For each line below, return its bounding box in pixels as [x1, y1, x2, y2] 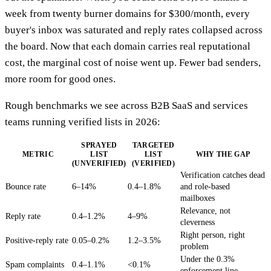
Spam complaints [5, 260, 64, 269]
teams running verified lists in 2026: [5, 116, 160, 128]
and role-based [180, 181, 230, 191]
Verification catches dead [180, 170, 265, 180]
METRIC [22, 149, 54, 158]
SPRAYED [81, 140, 117, 149]
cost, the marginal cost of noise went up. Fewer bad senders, [5, 56, 261, 68]
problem [180, 241, 209, 251]
